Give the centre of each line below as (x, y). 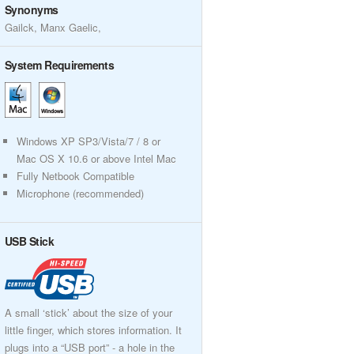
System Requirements (60, 65)
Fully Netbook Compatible (75, 176)
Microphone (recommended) (80, 193)
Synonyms (32, 9)
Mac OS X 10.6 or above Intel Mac (96, 158)
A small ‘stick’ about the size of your (88, 313)
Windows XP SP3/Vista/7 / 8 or (88, 141)
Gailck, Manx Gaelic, (53, 27)
